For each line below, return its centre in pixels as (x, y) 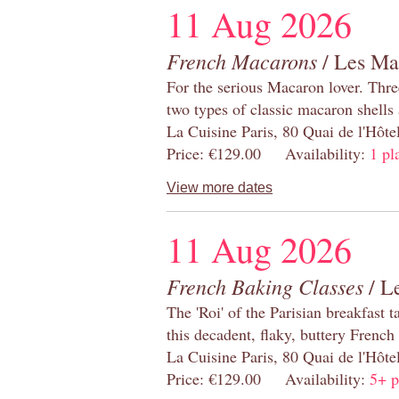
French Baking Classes (265, 286)
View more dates (220, 188)
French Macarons (242, 61)
